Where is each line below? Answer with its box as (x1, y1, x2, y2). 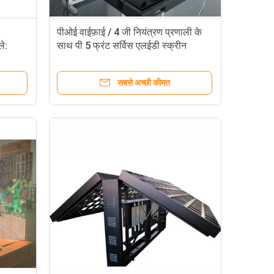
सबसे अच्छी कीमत (117, 78, 170, 87)
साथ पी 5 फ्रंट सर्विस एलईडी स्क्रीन (57, 40, 187, 51)
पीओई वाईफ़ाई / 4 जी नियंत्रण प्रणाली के (57, 26, 202, 38)
